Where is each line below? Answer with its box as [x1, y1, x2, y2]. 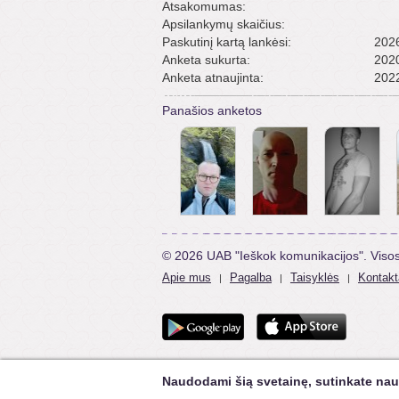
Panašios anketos [162, 103, 262, 118]
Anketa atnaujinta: [162, 70, 264, 85]
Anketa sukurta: [162, 53, 250, 67]
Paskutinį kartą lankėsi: [162, 35, 291, 49]
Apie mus [162, 271, 211, 284]
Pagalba [230, 271, 272, 284]
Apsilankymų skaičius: [162, 17, 285, 31]
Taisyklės [290, 271, 339, 284]
